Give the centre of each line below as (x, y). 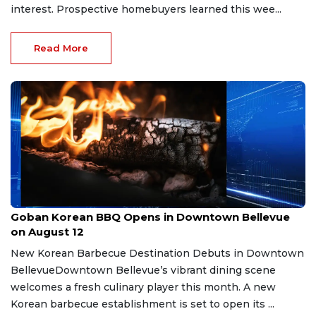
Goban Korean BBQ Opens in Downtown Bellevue (150, 217)
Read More (61, 48)
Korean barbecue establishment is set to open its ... (142, 304)
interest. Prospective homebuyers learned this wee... (146, 9)
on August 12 (47, 231)
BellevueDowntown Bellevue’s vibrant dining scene (143, 270)
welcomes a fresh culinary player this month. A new (143, 287)
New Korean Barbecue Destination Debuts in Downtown (157, 253)
